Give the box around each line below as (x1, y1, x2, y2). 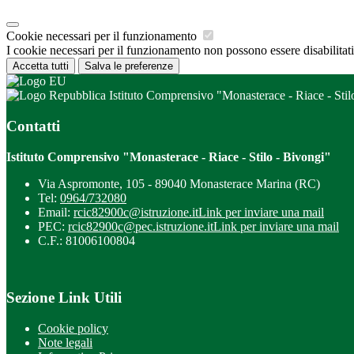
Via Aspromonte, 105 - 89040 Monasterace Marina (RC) (38, 176, 320, 190)
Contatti (6, 117, 60, 134)
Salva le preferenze (85, 60, 173, 73)
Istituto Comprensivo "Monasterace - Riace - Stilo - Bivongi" (6, 149, 331, 164)
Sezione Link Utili (6, 289, 122, 307)
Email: (38, 205, 73, 219)
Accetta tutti (13, 60, 69, 73)
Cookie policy (38, 321, 108, 335)
